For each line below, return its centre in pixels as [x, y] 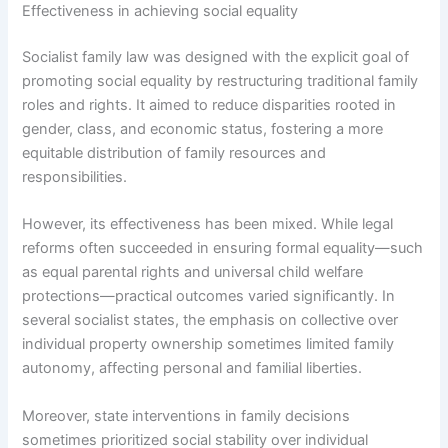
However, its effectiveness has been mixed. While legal [208, 224]
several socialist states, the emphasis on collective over [210, 320]
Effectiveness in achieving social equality [160, 11]
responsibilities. [75, 177]
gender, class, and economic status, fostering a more [203, 129]
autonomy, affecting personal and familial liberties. [192, 368]
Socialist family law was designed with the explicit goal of [216, 57]
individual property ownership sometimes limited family [208, 344]
